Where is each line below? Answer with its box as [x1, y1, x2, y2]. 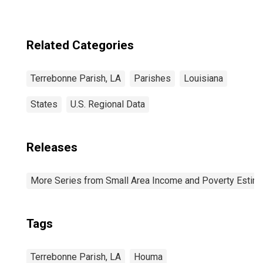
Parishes [134, 73, 171, 84]
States [31, 99, 58, 110]
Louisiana [184, 73, 223, 84]
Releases [26, 140, 77, 154]
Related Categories [26, 38, 134, 52]
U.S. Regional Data [70, 99, 145, 110]
